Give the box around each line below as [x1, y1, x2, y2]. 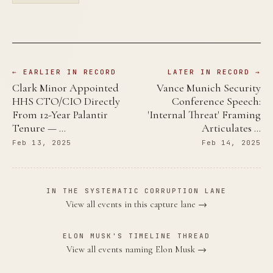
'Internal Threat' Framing [147, 107, 261, 121]
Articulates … [202, 121, 261, 135]
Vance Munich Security [157, 80, 261, 94]
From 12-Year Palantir [12, 107, 108, 121]
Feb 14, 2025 [201, 138, 261, 147]
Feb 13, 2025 [12, 138, 72, 147]
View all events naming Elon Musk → [66, 243, 207, 255]
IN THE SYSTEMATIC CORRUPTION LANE [46, 186, 227, 195]
